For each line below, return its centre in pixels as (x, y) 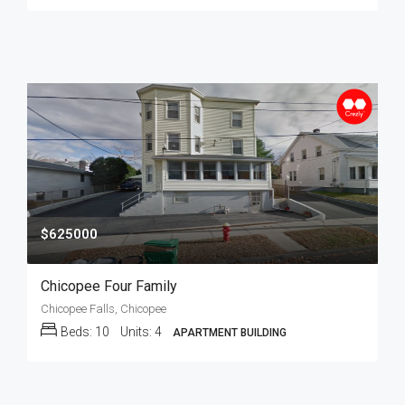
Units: (137, 332)
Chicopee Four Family (109, 286)
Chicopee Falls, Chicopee (104, 309)
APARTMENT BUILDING (230, 333)
